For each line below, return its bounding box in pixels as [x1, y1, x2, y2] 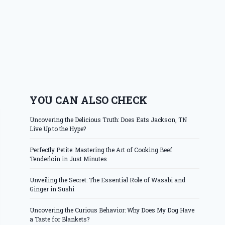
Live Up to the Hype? [30, 125, 86, 133]
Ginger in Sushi [30, 185, 75, 193]
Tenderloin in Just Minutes [30, 155, 107, 163]
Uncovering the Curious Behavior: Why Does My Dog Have [30, 206, 195, 214]
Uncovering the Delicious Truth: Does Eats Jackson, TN [30, 116, 187, 124]
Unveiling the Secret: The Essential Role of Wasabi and [30, 176, 186, 184]
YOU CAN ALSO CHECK [30, 93, 148, 107]
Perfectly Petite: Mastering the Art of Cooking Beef [30, 146, 173, 154]
